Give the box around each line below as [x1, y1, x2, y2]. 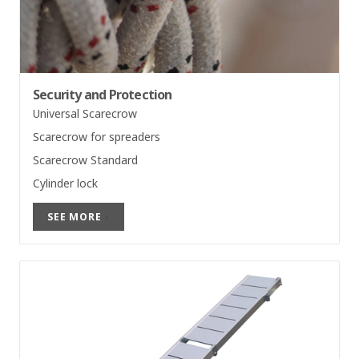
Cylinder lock [33, 175, 98, 192]
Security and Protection [33, 86, 172, 104]
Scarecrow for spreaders [33, 129, 160, 145]
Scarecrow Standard [33, 152, 138, 168]
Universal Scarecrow [33, 106, 137, 122]
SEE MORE [47, 210, 102, 224]
